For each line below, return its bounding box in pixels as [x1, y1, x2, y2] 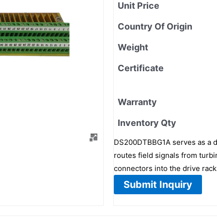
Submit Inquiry [124, 178, 192, 190]
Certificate [118, 62, 164, 73]
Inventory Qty [118, 117, 176, 128]
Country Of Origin [118, 21, 192, 31]
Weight [118, 42, 148, 52]
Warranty [118, 96, 157, 107]
